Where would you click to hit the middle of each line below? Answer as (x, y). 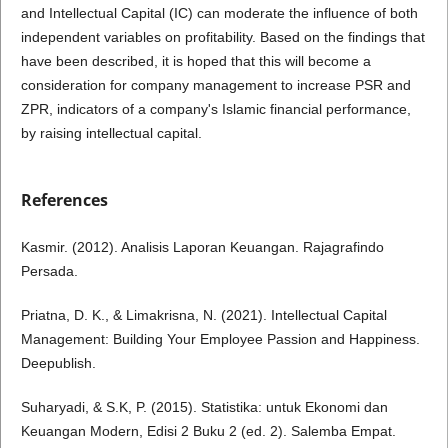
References (64, 200)
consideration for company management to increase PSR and (215, 85)
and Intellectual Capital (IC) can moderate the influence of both (219, 13)
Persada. (49, 271)
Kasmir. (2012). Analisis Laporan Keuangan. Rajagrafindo (202, 247)
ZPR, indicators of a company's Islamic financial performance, (215, 109)
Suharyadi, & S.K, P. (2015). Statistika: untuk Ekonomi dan (204, 407)
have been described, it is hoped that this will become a (195, 61)
